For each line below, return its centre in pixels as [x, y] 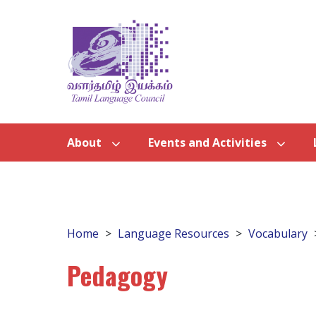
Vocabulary [278, 234]
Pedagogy [117, 275]
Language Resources [174, 234]
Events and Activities [207, 143]
